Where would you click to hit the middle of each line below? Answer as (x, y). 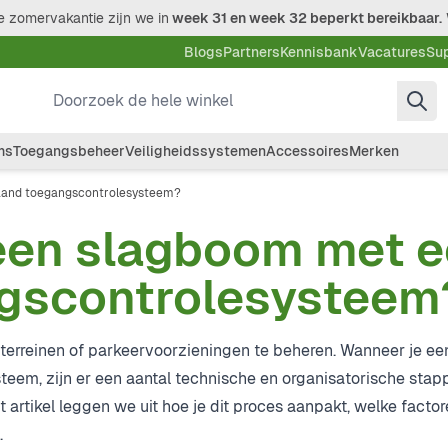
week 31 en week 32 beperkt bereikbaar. (305, 18)
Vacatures (392, 52)
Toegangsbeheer (69, 151)
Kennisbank (319, 52)
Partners (251, 52)
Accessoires (307, 151)
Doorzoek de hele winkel (141, 91)
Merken (374, 151)
